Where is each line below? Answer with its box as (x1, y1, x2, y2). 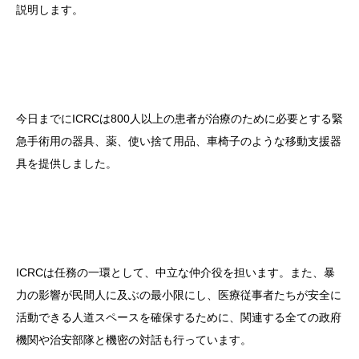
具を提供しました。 (16, 157, 117, 171)
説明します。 (16, 3, 83, 17)
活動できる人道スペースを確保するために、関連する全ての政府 (16, 311, 341, 325)
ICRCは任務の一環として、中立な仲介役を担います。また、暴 (16, 266, 335, 280)
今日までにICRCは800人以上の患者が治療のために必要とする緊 (16, 112, 343, 126)
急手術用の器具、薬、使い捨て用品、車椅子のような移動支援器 (16, 135, 341, 148)
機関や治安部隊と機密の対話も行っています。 (16, 333, 252, 347)
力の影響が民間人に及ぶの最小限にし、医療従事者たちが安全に (16, 288, 341, 302)
